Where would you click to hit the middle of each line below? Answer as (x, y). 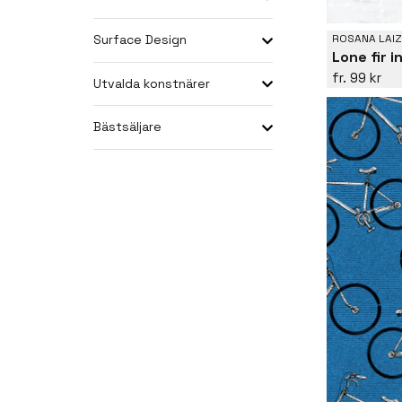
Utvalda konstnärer (152, 83)
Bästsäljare (127, 127)
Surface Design (140, 40)
